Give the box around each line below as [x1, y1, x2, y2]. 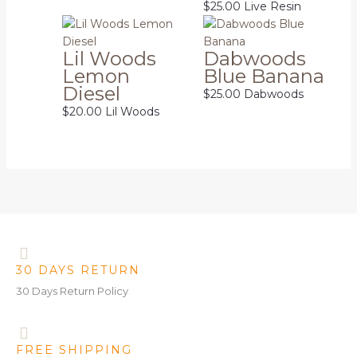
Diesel [61, 81, 120, 105]
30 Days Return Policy [16, 284, 128, 297]
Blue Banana [203, 64, 324, 88]
